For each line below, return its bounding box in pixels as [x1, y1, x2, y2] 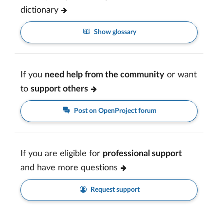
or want [164, 71, 197, 80]
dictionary [20, 6, 58, 15]
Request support [89, 186, 140, 194]
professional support [103, 149, 182, 159]
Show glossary [92, 29, 137, 36]
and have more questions [20, 163, 118, 173]
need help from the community [45, 71, 164, 80]
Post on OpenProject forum [72, 108, 157, 115]
